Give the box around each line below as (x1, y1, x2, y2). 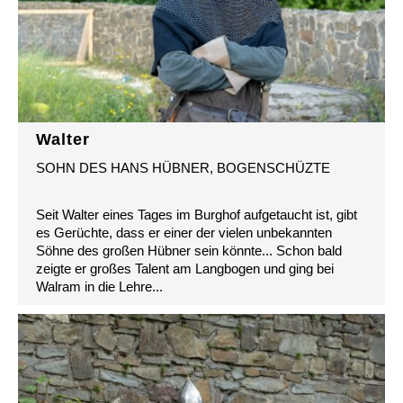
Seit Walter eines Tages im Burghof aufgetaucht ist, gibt (36, 207, 357, 223)
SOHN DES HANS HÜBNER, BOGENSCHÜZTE (36, 160, 330, 176)
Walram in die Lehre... (36, 279, 163, 295)
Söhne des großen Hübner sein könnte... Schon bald (36, 243, 342, 259)
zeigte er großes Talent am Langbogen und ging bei (36, 261, 334, 277)
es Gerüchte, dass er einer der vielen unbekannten (36, 225, 332, 241)
